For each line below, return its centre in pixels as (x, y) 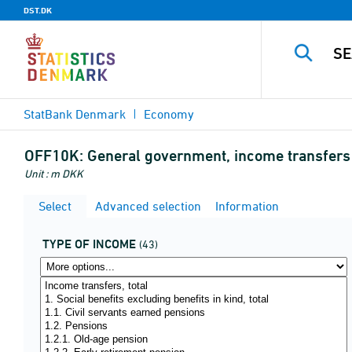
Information (246, 206)
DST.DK (38, 10)
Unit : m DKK (54, 173)
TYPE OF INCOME (89, 244)
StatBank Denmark (75, 114)
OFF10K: (54, 156)
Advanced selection (147, 206)
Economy (169, 114)
